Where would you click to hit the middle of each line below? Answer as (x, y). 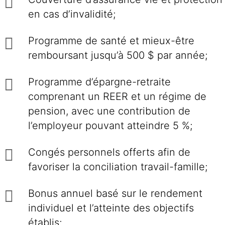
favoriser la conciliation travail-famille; (118, 167)
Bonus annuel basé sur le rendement (115, 193)
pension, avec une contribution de (109, 111)
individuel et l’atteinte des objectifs (111, 208)
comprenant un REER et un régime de (117, 96)
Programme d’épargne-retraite (99, 82)
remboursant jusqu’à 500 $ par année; (118, 55)
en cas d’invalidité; (72, 14)
